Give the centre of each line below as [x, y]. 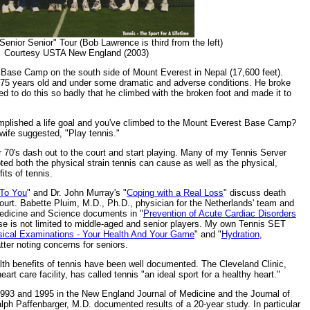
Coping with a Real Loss [175, 193]
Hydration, [242, 234]
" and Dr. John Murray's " [77, 193]
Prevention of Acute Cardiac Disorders [220, 213]
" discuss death [255, 193]
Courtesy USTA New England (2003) [76, 53]
